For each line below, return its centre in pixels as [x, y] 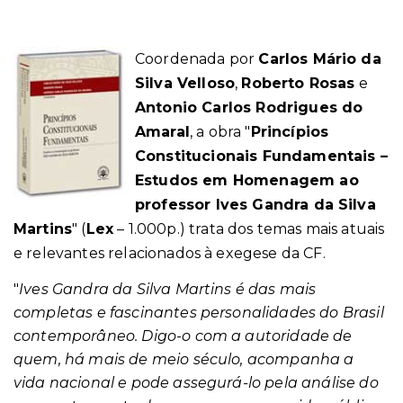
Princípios [290, 132]
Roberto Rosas [298, 83]
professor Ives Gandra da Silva [255, 205]
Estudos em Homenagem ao [247, 180]
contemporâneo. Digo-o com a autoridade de [183, 336]
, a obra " [220, 132]
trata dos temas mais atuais [285, 229]
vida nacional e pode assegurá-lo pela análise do [196, 383]
